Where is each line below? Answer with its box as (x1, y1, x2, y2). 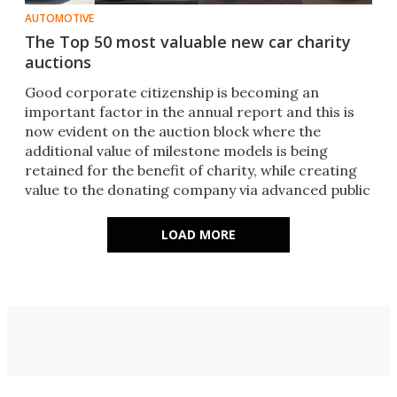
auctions (25, 51, 91, 74)
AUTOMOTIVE (25, 11, 94, 27)
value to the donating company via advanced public (25, 181, 370, 199)
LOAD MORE (161, 226, 236, 244)
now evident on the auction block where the (25, 122, 321, 141)
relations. (25, 200, 90, 219)
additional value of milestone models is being (25, 142, 328, 160)
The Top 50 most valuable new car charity (25, 31, 351, 53)
